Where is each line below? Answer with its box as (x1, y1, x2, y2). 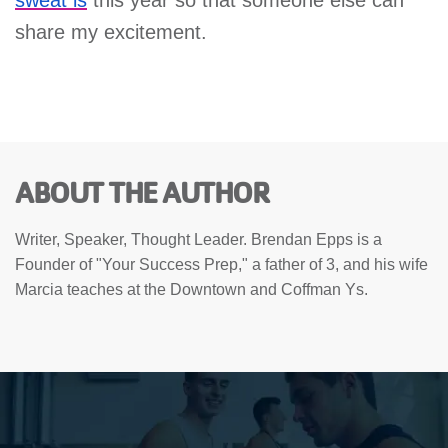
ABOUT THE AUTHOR (15, 173, 268, 210)
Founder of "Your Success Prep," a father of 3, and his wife (15, 255, 428, 273)
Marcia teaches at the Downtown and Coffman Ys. (15, 280, 368, 298)
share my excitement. (15, 20, 207, 43)
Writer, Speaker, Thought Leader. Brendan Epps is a (15, 230, 382, 248)
